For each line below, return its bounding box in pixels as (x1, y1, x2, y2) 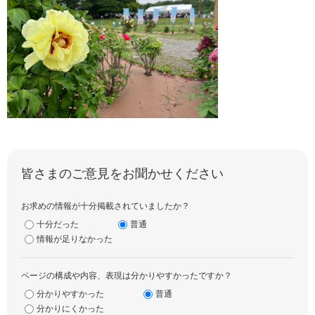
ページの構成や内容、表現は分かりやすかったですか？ (21, 271, 232, 281)
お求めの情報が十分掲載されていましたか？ (21, 201, 190, 212)
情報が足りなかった (37, 234, 112, 245)
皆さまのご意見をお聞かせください (21, 167, 224, 181)
